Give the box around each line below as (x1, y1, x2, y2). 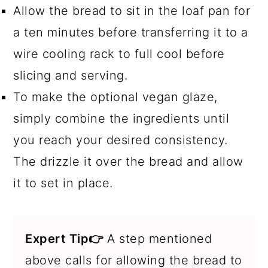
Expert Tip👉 (25, 231, 103, 246)
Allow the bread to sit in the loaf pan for (13, 3, 251, 18)
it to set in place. (13, 175, 113, 190)
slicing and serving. (13, 68, 128, 83)
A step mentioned (103, 231, 212, 246)
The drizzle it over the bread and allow (13, 154, 243, 169)
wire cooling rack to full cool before (13, 46, 225, 61)
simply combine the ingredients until (13, 111, 230, 126)
